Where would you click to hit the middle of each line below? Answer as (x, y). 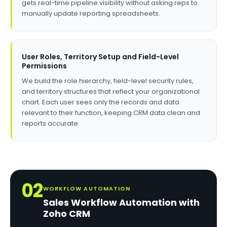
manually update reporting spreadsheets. (91, 13)
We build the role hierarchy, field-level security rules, (108, 81)
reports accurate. (51, 123)
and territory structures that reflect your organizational (111, 91)
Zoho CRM (66, 214)
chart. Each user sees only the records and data (101, 102)
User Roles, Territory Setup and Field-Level (100, 57)
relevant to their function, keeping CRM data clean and (111, 113)
